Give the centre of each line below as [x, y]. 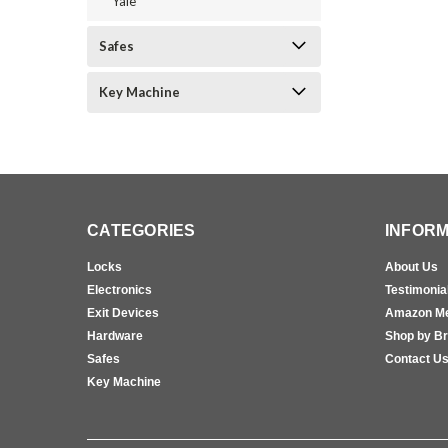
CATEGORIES [141, 230]
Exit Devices [123, 313]
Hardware [115, 336]
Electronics [119, 290]
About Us [411, 267]
